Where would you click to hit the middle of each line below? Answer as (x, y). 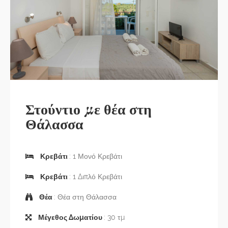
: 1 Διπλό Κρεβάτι (96, 177)
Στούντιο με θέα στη (89, 109)
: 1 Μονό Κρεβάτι (96, 156)
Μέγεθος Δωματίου (70, 217)
